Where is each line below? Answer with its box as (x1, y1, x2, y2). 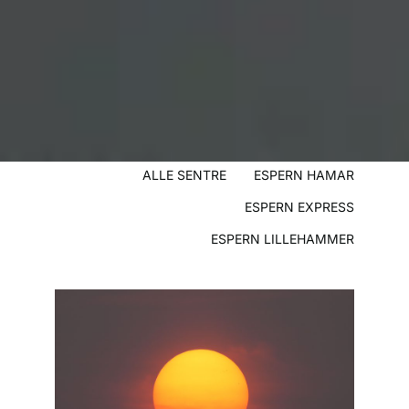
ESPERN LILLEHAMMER (211, 230, 354, 246)
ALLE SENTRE (142, 166, 226, 183)
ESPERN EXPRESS (245, 198, 354, 215)
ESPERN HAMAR (254, 166, 354, 183)
